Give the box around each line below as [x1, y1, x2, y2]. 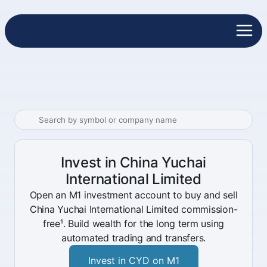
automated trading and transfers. [61, 232, 206, 244]
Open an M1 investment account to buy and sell [29, 189, 238, 201]
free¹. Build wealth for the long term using [42, 218, 225, 229]
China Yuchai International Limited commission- [29, 203, 238, 215]
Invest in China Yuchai [61, 154, 206, 171]
